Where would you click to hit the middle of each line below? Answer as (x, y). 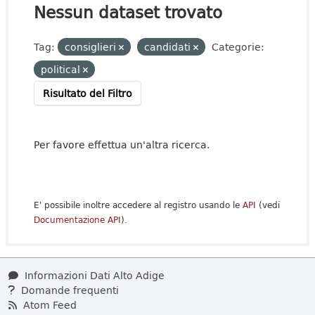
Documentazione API (77, 220)
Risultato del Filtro (88, 93)
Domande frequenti (69, 290)
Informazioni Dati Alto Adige (93, 275)
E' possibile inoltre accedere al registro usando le (138, 205)
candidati (169, 47)
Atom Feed (49, 305)
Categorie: (238, 47)
